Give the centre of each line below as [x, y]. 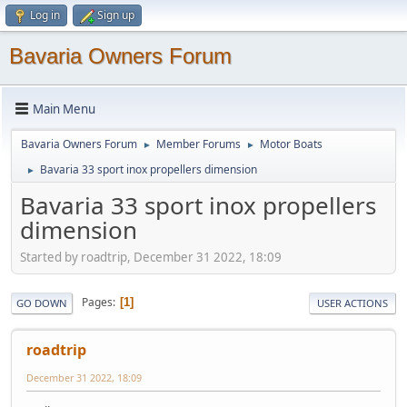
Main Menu [64, 109]
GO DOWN [42, 303]
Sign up [116, 15]
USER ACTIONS [352, 303]
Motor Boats [291, 144]
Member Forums [199, 144]
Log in [45, 15]
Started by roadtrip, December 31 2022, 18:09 [151, 257]
